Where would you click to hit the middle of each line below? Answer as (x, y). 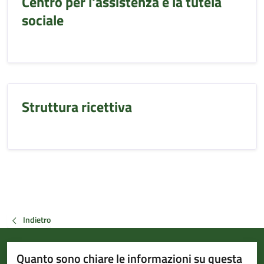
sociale (43, 20)
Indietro (37, 220)
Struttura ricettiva (77, 107)
